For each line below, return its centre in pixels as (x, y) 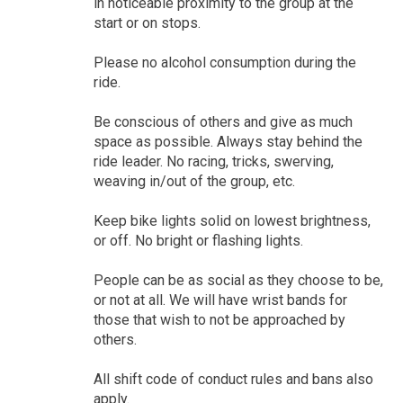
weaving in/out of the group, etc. (194, 181)
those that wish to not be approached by (219, 319)
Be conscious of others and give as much (223, 121)
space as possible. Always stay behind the (228, 141)
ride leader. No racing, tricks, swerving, (213, 161)
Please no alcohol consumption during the (224, 62)
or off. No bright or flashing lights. (198, 240)
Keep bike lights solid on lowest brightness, (232, 220)
